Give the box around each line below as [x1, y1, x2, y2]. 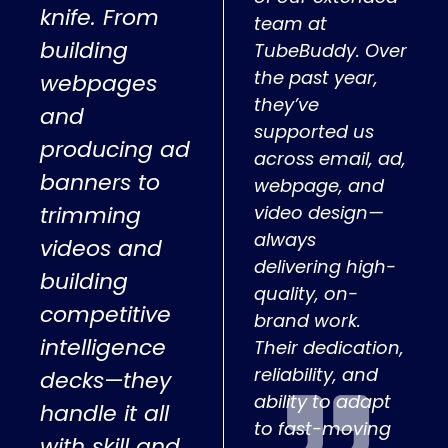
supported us [254, 118, 375, 144]
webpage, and [254, 172, 385, 198]
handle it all [40, 397, 169, 429]
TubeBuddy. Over [254, 37, 408, 63]
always [254, 226, 317, 252]
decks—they [40, 364, 171, 396]
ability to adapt [254, 388, 392, 414]
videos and [40, 232, 162, 264]
